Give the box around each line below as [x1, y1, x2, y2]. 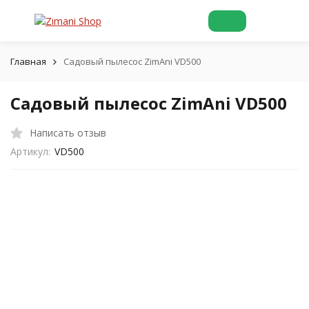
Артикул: [10, 145, 50, 158]
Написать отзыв [30, 126, 106, 139]
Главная [10, 55, 46, 68]
